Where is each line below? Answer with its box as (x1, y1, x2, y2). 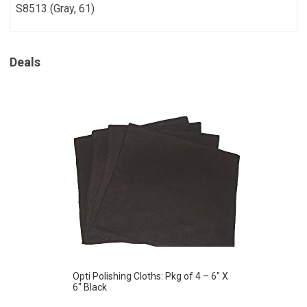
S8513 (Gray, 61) (16, 2, 95, 16)
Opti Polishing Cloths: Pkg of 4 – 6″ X (73, 270, 228, 282)
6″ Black (73, 281, 107, 293)
